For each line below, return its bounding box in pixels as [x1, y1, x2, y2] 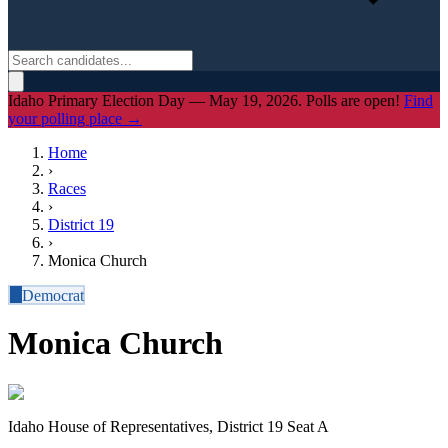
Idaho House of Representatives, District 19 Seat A [8, 417, 329, 435]
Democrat [21, 286, 84, 303]
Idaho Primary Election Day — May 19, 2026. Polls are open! [8, 92, 404, 109]
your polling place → [8, 110, 142, 127]
